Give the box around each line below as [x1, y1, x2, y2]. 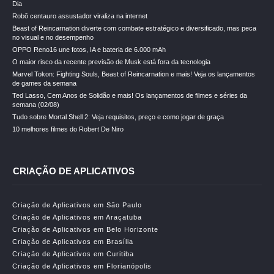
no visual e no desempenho [12, 34, 94, 41]
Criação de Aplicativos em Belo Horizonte [12, 226, 158, 233]
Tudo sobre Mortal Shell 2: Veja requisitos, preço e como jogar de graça [12, 113, 224, 120]
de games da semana [12, 80, 76, 87]
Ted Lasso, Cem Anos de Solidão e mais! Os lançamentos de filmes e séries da [12, 92, 247, 99]
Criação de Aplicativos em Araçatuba [12, 213, 142, 221]
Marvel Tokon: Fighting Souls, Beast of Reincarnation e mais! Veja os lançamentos [12, 70, 255, 78]
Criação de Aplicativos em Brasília [12, 238, 133, 245]
